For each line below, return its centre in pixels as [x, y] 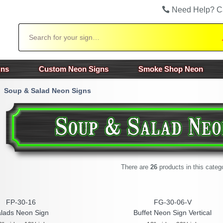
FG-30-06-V [172, 202]
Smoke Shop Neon [171, 69]
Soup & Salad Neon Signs [48, 91]
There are [136, 167]
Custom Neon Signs [74, 69]
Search [29, 28]
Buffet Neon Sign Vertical [173, 213]
